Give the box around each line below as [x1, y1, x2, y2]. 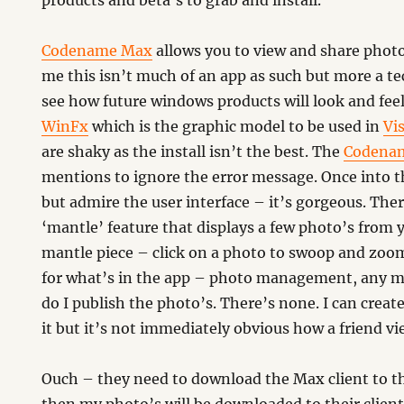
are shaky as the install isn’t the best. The [41, 142, 344, 161]
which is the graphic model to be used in [88, 117, 384, 135]
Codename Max [41, 41, 153, 60]
